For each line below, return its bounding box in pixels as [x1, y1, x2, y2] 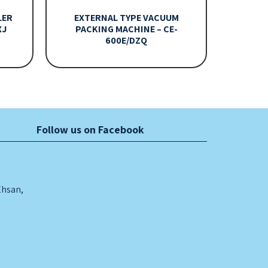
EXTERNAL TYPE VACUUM [74, 11, 179, 25]
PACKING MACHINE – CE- [75, 23, 178, 36]
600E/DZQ [105, 34, 147, 47]
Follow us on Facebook [36, 123, 144, 137]
